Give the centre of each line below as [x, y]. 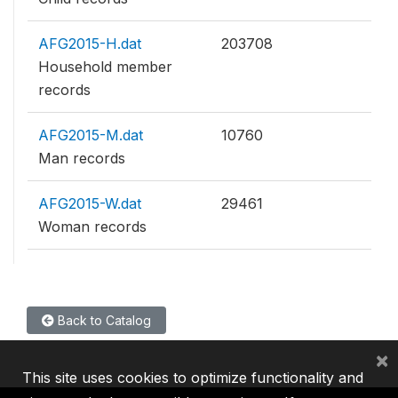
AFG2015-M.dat [91, 135]
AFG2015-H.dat [90, 43]
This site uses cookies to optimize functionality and [193, 378]
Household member [105, 66]
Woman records [92, 226]
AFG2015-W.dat [90, 203]
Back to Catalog [103, 320]
